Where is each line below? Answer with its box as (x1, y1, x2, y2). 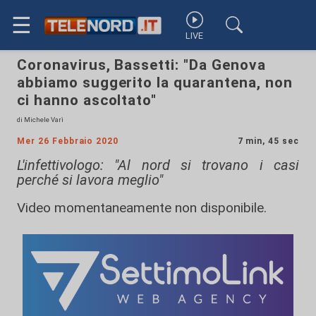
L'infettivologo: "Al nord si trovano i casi (17, 157, 299, 174)
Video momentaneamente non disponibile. (17, 200, 267, 216)
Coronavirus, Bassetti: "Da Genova (17, 56, 266, 73)
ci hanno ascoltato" (17, 92, 157, 109)
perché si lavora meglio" (17, 171, 163, 188)
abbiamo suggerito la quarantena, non (17, 74, 293, 91)
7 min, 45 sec (237, 136, 299, 146)
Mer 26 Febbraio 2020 (17, 136, 119, 146)
